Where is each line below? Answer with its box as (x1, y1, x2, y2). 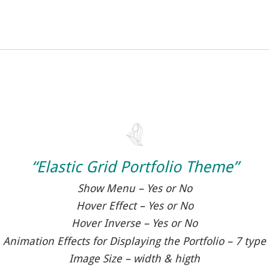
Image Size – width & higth (69, 252, 200, 265)
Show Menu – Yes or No (77, 182, 192, 195)
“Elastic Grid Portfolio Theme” (31, 157, 238, 176)
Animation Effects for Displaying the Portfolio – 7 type (3, 234, 266, 247)
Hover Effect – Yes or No (76, 199, 193, 213)
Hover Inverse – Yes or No (71, 217, 198, 230)
